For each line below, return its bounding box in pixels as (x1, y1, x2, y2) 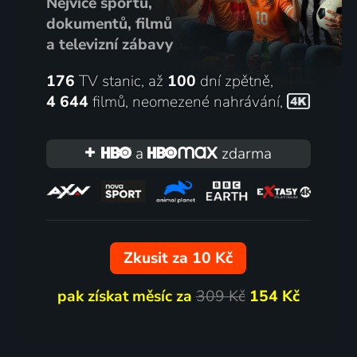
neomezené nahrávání (131, 91, 280, 112)
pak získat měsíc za (57, 286, 196, 308)
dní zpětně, (195, 70, 273, 92)
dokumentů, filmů (45, 13, 172, 34)
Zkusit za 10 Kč (124, 248, 233, 269)
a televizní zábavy (45, 33, 173, 55)
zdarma (218, 143, 273, 164)
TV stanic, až (74, 70, 167, 92)
